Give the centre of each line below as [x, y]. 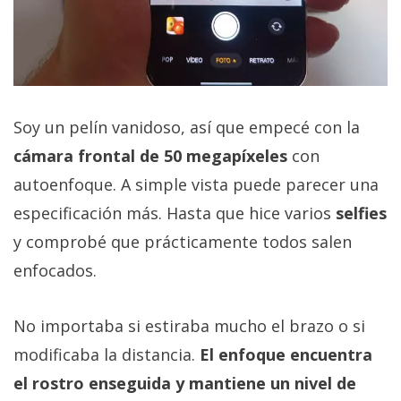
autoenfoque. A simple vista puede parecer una [196, 184]
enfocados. [55, 270]
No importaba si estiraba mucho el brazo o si [189, 325]
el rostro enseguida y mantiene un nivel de [185, 383]
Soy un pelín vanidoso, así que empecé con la [187, 127]
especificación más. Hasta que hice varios [175, 213]
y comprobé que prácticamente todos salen [183, 241]
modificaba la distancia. [107, 354]
